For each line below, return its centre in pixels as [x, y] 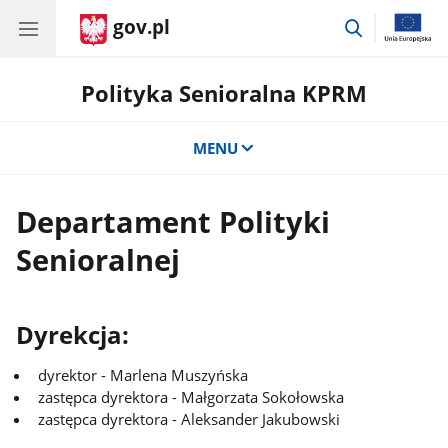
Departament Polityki [173, 222]
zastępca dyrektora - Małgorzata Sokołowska [191, 396]
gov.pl [141, 27]
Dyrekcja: [73, 334]
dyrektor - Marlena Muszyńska [143, 374]
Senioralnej [98, 260]
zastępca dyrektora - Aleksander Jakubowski [189, 418]
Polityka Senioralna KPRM [224, 93]
